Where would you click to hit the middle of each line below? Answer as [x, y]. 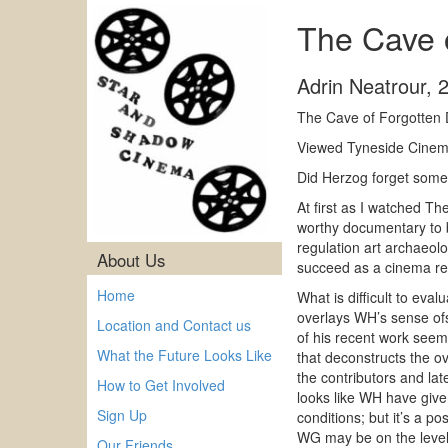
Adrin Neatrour [361, 85]
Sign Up [122, 415]
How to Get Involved [161, 385]
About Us [131, 260]
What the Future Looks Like [184, 355]
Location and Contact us [174, 325]
